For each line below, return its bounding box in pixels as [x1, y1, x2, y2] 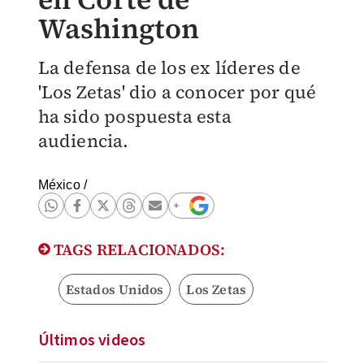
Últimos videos [37, 329, 146, 352]
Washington [37, 10, 200, 47]
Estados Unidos [65, 280, 164, 298]
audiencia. [37, 128, 129, 153]
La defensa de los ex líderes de [37, 55, 301, 80]
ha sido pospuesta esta [37, 104, 232, 128]
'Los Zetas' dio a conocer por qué [37, 80, 317, 104]
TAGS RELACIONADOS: [50, 239, 226, 260]
